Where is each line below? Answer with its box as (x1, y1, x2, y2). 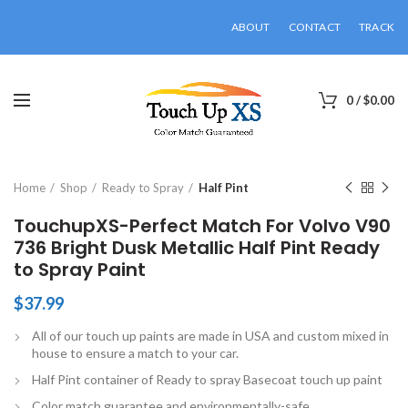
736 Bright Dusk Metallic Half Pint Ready (14, 235, 380, 260)
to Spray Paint (14, 257, 146, 282)
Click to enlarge (64, 117, 155, 131)
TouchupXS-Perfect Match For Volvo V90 (14, 213, 391, 239)
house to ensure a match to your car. (32, 345, 239, 361)
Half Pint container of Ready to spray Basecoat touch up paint (32, 372, 382, 387)
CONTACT (288, 20, 341, 34)
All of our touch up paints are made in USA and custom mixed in (32, 328, 389, 343)
